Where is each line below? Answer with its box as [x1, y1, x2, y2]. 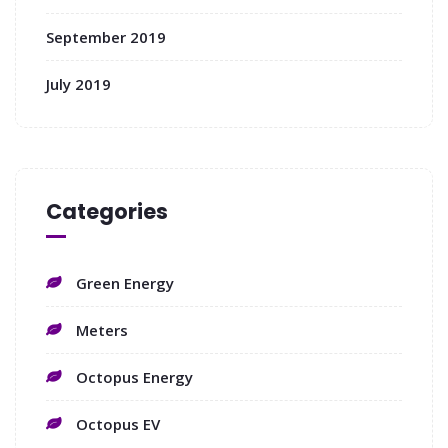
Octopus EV [76, 413, 160, 434]
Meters [76, 319, 128, 340]
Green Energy [76, 272, 174, 293]
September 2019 [46, 26, 166, 47]
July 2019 [46, 73, 111, 94]
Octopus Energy [76, 366, 193, 387]
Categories [46, 196, 168, 226]
